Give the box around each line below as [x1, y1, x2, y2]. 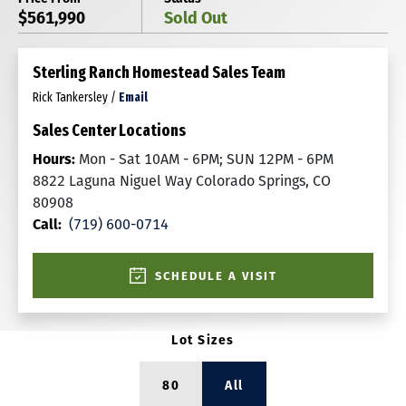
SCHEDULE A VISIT [154, 266, 277, 285]
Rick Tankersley [33, 90, 108, 105]
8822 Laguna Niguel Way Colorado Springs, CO [33, 169, 331, 191]
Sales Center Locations [33, 121, 186, 140]
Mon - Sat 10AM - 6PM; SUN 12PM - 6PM [79, 148, 333, 169]
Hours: [33, 147, 79, 169]
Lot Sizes [170, 329, 236, 349]
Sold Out [163, 5, 227, 29]
